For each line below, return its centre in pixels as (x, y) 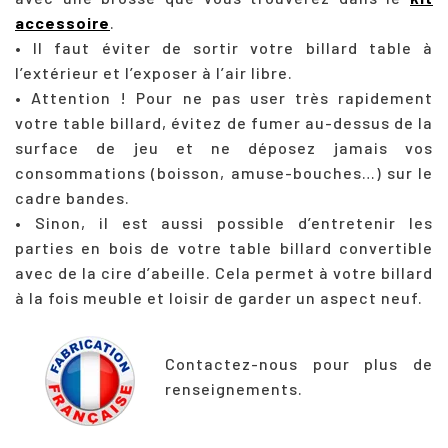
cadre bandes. (72, 197)
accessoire (62, 22)
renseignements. (234, 388)
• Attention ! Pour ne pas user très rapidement (224, 97)
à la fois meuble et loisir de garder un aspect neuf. (219, 297)
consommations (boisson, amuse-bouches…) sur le (224, 172)
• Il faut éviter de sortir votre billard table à (224, 47)
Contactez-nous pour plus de (299, 363)
